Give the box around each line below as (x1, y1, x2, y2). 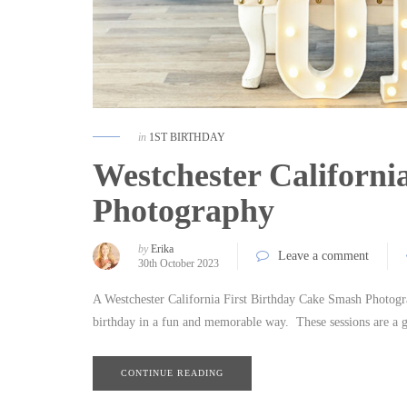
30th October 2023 (138, 256, 219, 270)
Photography (93, 192, 274, 229)
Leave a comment (278, 248, 369, 263)
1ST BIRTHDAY (149, 130, 225, 144)
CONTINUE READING (121, 367, 223, 378)
